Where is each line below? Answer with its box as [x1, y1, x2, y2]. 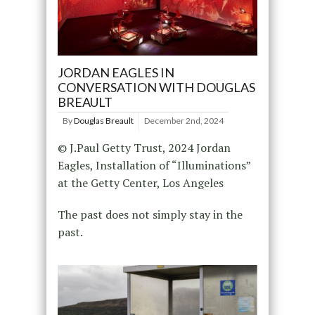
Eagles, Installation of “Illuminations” [57, 157, 250, 174]
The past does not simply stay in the [57, 207, 243, 223]
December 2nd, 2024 [143, 115, 224, 127]
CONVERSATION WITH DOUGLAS [57, 79, 255, 96]
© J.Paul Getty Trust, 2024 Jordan [57, 140, 231, 156]
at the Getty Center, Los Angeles [57, 175, 224, 191]
